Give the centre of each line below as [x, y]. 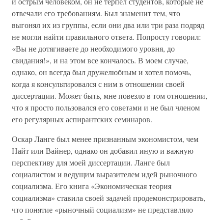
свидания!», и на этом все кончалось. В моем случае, [100, 60]
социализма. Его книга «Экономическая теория [92, 186]
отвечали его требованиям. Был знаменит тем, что [96, 13]
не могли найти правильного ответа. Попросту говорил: [106, 37]
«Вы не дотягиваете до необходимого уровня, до [93, 48]
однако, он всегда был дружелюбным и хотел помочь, [102, 72]
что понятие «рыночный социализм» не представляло [102, 209]
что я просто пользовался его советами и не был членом [106, 107]
